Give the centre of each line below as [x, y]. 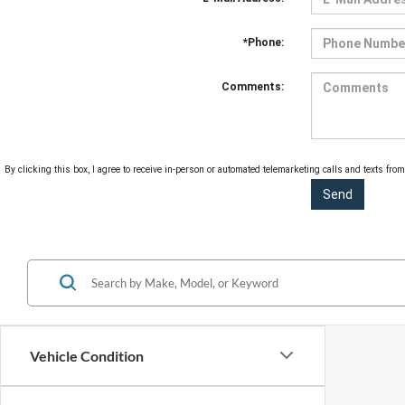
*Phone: [263, 42]
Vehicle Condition [87, 355]
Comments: [252, 86]
